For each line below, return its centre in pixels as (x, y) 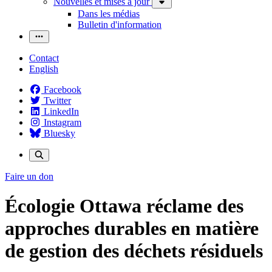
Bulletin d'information (120, 25)
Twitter (57, 100)
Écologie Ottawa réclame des (124, 206)
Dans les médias (109, 14)
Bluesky (59, 133)
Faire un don (29, 176)
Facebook (63, 90)
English (44, 69)
